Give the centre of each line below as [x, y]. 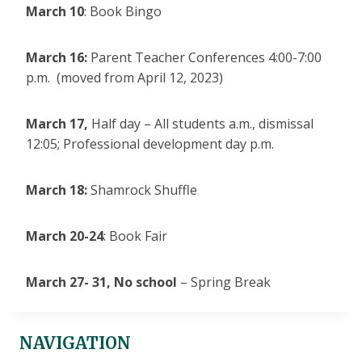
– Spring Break [225, 282]
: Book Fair [135, 236]
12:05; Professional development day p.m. [150, 144]
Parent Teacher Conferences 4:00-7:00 [206, 58]
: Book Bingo [123, 12]
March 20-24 [65, 236]
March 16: [58, 58]
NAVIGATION [75, 343]
